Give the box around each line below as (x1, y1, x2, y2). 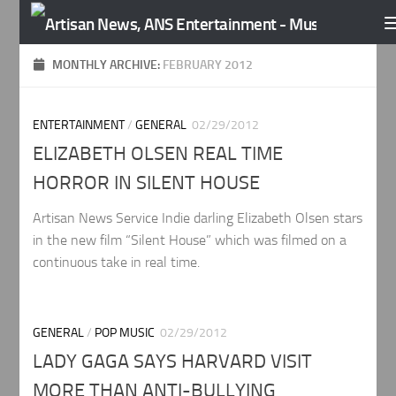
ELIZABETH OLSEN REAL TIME (33, 142, 284, 166)
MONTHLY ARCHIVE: (52, 57, 164, 72)
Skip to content (24, 17, 117, 34)
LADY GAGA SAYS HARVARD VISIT (33, 350, 313, 374)
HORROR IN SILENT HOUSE (33, 171, 261, 195)
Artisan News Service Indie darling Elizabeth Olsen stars (33, 209, 363, 227)
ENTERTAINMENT (33, 118, 126, 133)
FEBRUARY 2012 (163, 57, 254, 72)
